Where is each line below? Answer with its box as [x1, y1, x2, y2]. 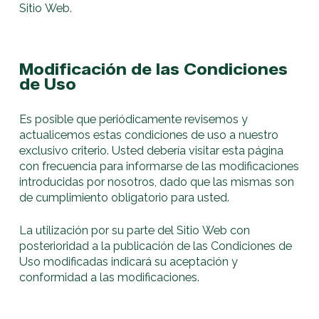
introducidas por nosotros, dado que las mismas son [19, 174, 295, 189]
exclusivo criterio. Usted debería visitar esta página [19, 143, 284, 157]
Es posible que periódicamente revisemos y [19, 112, 249, 126]
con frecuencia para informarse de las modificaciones [19, 159, 300, 173]
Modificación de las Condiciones [19, 59, 288, 78]
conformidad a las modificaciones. [19, 271, 200, 285]
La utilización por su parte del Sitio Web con [19, 224, 251, 238]
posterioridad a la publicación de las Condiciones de [19, 239, 293, 253]
